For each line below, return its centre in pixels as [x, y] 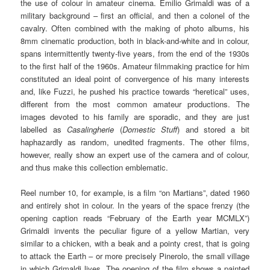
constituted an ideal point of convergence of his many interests [135, 79]
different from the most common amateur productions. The [135, 104]
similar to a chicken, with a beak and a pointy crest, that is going [135, 243]
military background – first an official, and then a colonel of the [135, 16]
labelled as [44, 130]
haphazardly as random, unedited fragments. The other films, [135, 142]
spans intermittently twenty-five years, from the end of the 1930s [135, 54]
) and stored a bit [213, 130]
